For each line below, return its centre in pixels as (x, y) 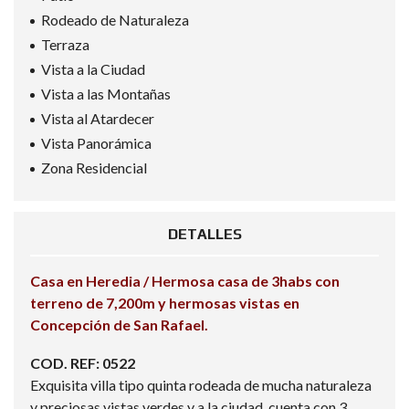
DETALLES (204, 234)
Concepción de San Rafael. (119, 325)
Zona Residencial (94, 168)
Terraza (65, 44)
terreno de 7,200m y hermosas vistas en (165, 303)
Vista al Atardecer (98, 118)
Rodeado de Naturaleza (115, 20)
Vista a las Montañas (106, 94)
